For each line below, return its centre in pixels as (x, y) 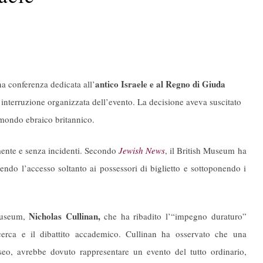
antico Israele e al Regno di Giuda (160, 84)
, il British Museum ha (206, 150)
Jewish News (142, 150)
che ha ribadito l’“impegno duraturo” (173, 216)
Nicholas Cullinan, (65, 216)
